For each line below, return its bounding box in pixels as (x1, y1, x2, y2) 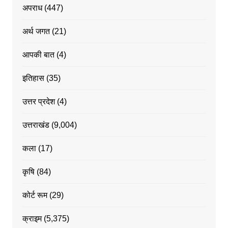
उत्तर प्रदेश (22, 97, 55, 106)
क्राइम (22, 214, 42, 223)
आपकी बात (22, 50, 54, 60)
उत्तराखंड (22, 121, 49, 130)
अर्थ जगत (22, 27, 50, 36)
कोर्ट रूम (22, 191, 47, 200)
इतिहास (22, 74, 44, 83)
